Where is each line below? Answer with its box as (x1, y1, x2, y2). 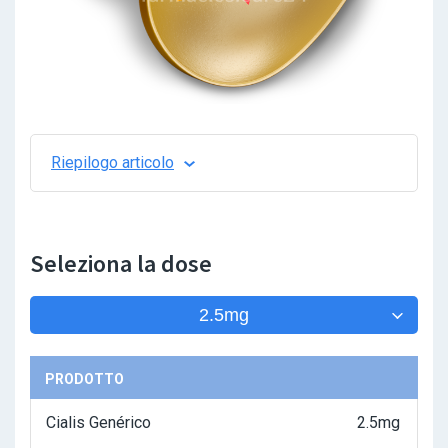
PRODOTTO (45, 371, 124, 388)
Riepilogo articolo (51, 153, 174, 173)
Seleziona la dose (30, 248, 212, 280)
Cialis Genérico (46, 413, 151, 433)
